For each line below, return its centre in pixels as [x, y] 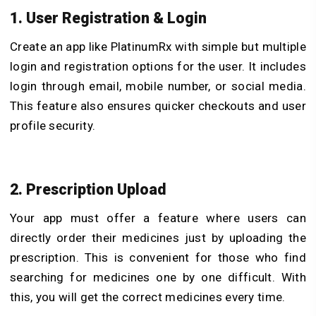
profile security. [54, 126]
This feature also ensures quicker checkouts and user [158, 106]
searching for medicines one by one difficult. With [158, 277]
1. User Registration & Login [108, 18]
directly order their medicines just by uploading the [158, 237]
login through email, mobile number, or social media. [158, 86]
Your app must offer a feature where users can [158, 218]
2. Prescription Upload [88, 189]
